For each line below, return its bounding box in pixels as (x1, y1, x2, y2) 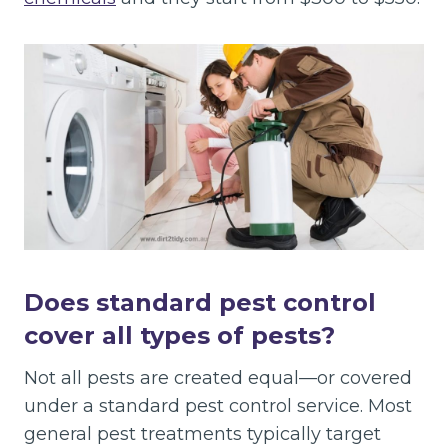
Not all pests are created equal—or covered (24, 366, 412, 389)
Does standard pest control (24, 287, 376, 317)
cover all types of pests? (24, 320, 335, 350)
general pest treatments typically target (24, 422, 381, 445)
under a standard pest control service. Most (24, 394, 412, 417)
